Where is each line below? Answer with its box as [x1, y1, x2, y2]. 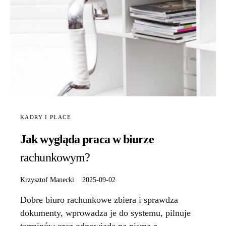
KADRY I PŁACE [20, 114, 71, 120]
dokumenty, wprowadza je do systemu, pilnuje [20, 207, 191, 218]
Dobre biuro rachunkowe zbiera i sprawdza [20, 194, 178, 205]
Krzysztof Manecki [20, 175, 74, 184]
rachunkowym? [20, 150, 90, 164]
